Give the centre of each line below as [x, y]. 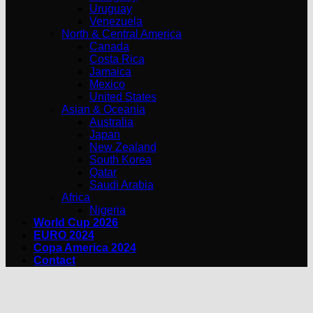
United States [123, 97]
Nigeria [108, 210]
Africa [76, 197]
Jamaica [110, 72]
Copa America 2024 [85, 248]
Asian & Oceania [103, 109]
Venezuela [116, 21]
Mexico [107, 84]
